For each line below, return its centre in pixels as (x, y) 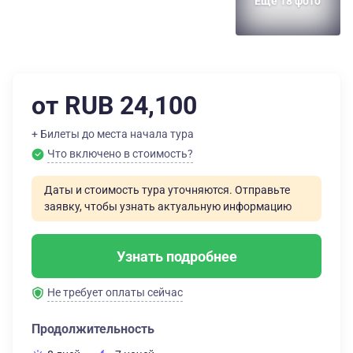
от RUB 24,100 (114, 106)
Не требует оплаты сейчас (115, 292)
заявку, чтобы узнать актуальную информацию (168, 206)
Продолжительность (93, 329)
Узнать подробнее (176, 256)
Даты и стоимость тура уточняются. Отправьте (167, 190)
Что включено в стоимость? (120, 154)
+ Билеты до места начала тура (113, 134)
